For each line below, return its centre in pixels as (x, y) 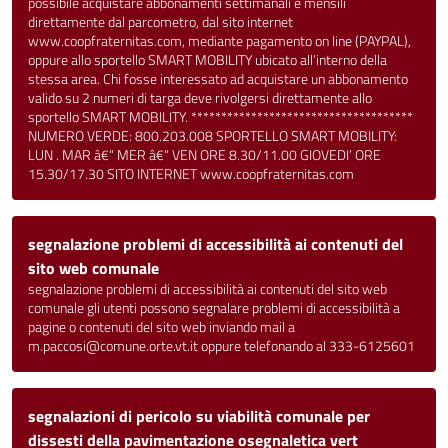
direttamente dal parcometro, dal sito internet (160, 22)
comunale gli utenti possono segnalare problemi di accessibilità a (214, 308)
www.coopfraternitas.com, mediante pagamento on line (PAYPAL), (219, 41)
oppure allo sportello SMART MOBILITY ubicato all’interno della (207, 60)
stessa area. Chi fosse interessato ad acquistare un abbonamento (218, 79)
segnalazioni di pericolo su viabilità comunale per (199, 416)
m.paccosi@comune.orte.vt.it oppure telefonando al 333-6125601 (221, 346)
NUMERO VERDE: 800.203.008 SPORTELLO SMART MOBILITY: (212, 136)
